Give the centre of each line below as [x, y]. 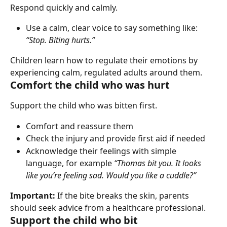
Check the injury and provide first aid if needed [116, 139]
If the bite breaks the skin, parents [123, 195]
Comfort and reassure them [80, 126]
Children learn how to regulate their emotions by [105, 61]
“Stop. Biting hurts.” [60, 40]
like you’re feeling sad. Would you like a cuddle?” [111, 175]
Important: [33, 195]
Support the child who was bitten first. [84, 106]
